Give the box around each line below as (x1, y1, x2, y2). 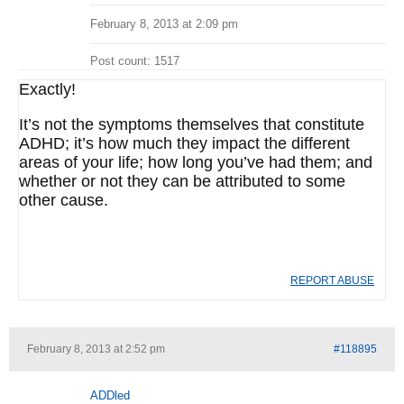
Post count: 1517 (90, 54, 179, 68)
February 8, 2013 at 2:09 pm (90, 17, 238, 31)
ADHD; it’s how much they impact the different (19, 134, 350, 152)
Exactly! (19, 80, 76, 98)
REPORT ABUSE (290, 274, 374, 287)
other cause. (19, 191, 108, 209)
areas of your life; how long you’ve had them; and (19, 153, 372, 171)
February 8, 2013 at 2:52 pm (27, 343, 165, 355)
